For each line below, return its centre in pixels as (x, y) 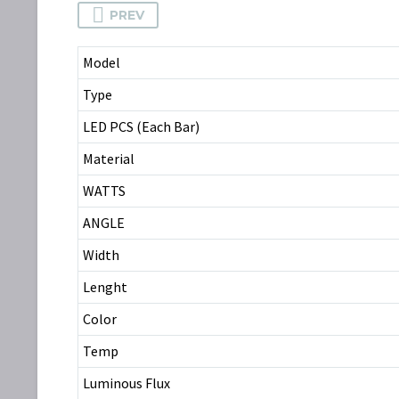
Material (109, 158)
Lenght (105, 286)
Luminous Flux (126, 383)
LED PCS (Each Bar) (141, 126)
